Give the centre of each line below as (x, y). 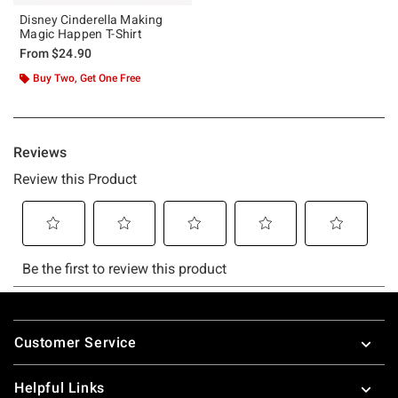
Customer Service (76, 342)
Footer (35, 322)
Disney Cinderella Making (92, 19)
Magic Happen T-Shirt (81, 33)
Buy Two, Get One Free (87, 78)
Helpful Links (60, 387)
